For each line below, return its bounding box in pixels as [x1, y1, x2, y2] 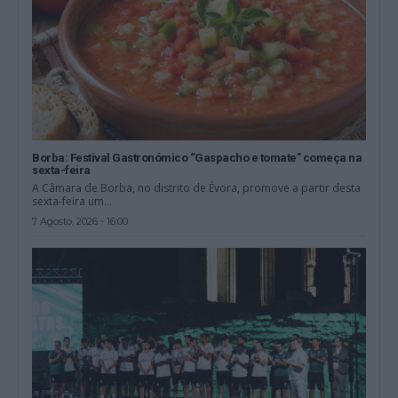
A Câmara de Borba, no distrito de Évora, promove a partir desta [32, 179, 362, 195]
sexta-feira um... [32, 193, 113, 209]
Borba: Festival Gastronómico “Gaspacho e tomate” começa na [32, 150, 362, 164]
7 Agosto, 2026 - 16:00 [32, 214, 129, 227]
